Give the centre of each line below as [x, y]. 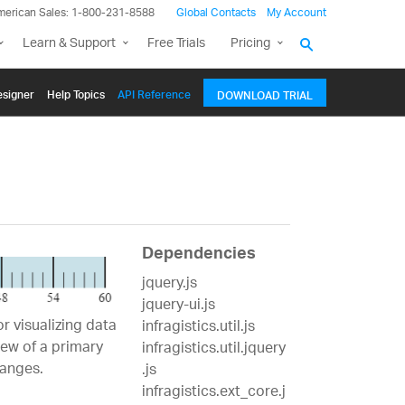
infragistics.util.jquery [213, 350]
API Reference [154, 92]
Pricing [250, 44]
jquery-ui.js [178, 306]
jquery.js [169, 285]
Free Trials [176, 44]
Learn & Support [69, 44]
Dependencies [198, 256]
